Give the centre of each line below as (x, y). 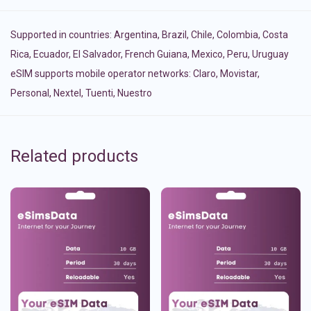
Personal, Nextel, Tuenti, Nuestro (81, 93)
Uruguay (270, 54)
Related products (74, 157)
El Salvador (97, 54)
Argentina (136, 35)
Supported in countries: (62, 35)
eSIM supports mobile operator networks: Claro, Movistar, (135, 74)
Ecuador (51, 54)
